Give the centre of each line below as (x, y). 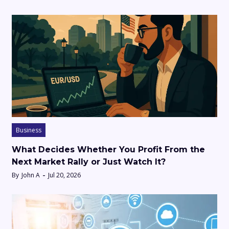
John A (31, 175)
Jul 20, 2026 (64, 175)
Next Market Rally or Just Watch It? (89, 162)
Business (29, 130)
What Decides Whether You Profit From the (108, 149)
